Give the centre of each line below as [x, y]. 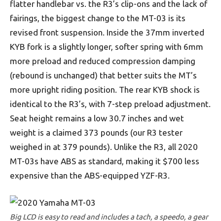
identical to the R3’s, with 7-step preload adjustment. [110, 104]
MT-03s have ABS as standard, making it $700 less [105, 161]
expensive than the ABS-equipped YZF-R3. [90, 175]
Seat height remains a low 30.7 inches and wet [97, 118]
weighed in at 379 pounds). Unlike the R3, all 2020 [104, 147]
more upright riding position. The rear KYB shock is [105, 90]
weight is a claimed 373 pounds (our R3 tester [96, 132]
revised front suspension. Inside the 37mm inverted [107, 32]
